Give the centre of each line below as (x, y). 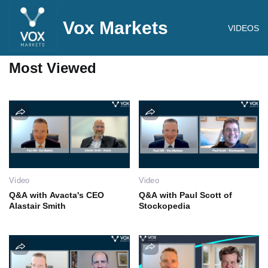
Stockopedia (164, 205)
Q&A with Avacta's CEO (57, 195)
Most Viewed (53, 68)
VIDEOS (243, 28)
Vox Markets (115, 28)
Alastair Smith (37, 205)
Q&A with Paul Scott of (185, 195)
